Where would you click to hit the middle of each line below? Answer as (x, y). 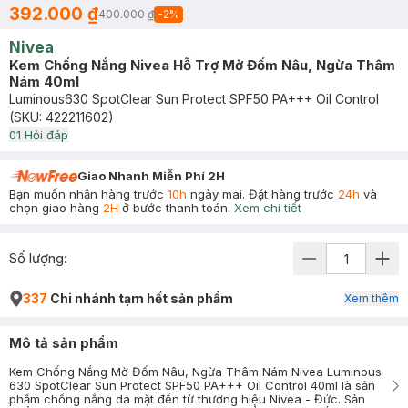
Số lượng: (38, 258)
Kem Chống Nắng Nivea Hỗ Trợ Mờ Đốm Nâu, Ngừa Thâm (202, 65)
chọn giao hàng (56, 208)
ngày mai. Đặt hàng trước (262, 194)
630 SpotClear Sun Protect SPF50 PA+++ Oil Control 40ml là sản (192, 385)
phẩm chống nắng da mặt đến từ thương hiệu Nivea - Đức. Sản (187, 399)
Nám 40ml (44, 82)
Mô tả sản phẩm (64, 343)
